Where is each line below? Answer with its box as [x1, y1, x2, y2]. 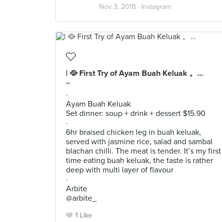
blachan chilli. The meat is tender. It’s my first [66, 146, 221, 156]
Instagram [141, 2, 171, 11]
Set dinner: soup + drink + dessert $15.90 [66, 109, 206, 118]
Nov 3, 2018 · [99, 2, 141, 11]
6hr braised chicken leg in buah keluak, [66, 127, 201, 137]
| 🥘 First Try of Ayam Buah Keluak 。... [66, 68, 203, 78]
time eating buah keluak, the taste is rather [66, 156, 213, 166]
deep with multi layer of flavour [66, 165, 173, 175]
